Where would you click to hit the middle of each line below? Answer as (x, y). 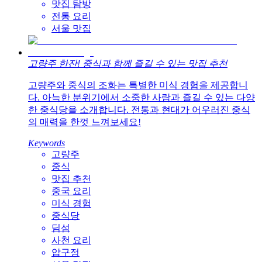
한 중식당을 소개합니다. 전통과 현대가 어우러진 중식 (139, 110)
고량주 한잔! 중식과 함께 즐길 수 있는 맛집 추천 (128, 64)
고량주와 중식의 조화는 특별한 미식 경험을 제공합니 (138, 85)
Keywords (46, 143)
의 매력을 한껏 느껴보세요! (85, 122)
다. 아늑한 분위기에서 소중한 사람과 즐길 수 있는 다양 (142, 98)
